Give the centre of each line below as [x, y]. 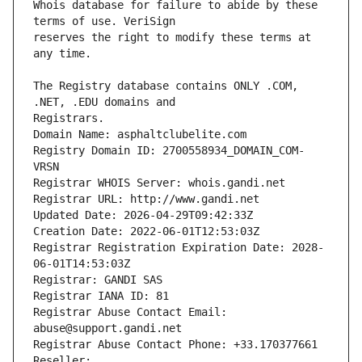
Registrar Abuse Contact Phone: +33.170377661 [175, 345]
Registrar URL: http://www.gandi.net [146, 199]
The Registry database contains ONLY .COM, [166, 86]
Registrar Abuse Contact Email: [130, 312]
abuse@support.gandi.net [107, 328]
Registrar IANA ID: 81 [101, 296]
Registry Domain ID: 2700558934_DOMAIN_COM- [169, 151]
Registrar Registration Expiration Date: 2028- [179, 248]
